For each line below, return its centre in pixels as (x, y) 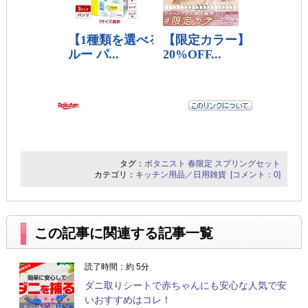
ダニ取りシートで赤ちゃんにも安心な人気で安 (185, 286)
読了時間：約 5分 (117, 267)
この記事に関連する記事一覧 (123, 233)
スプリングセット (248, 164)
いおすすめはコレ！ (128, 300)
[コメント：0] (256, 175)
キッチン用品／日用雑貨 (181, 175)
